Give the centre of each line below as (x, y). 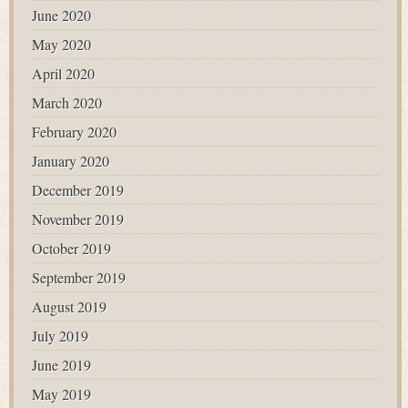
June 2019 (61, 365)
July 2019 (60, 336)
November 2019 (78, 219)
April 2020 (63, 73)
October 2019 (71, 248)
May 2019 (61, 394)
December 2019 (78, 190)
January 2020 (71, 161)
